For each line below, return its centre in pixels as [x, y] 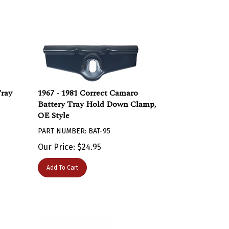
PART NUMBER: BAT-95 [74, 126]
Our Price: [57, 142]
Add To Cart [63, 163]
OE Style [54, 110]
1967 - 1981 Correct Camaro [88, 88]
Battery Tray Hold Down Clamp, [97, 99]
